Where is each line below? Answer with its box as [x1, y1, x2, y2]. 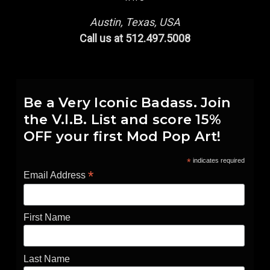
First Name [23, 212, 71, 223]
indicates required [190, 157, 245, 165]
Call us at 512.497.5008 [80, 32, 190, 45]
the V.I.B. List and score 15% [23, 111, 222, 128]
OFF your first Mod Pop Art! [23, 128, 221, 145]
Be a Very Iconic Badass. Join [23, 94, 231, 111]
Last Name [23, 253, 70, 264]
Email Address [23, 170, 88, 181]
